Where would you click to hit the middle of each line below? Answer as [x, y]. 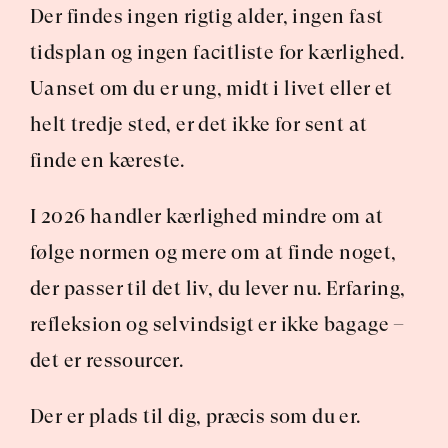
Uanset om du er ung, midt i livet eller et [211, 88]
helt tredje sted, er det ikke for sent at [199, 124]
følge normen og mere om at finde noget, [213, 252]
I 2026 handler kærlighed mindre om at [207, 216]
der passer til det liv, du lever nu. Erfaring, [218, 288]
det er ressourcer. [107, 360]
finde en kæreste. [107, 160]
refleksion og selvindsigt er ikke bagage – [217, 324]
